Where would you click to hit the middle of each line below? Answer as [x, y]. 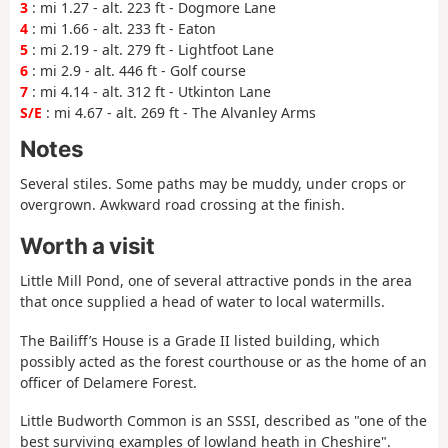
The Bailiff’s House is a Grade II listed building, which [200, 340]
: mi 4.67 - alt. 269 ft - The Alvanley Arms [179, 113]
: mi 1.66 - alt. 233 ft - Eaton [122, 29]
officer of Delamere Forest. [108, 382]
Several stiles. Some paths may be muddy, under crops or [213, 184]
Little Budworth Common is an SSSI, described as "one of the [223, 421]
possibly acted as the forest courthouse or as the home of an [223, 361]
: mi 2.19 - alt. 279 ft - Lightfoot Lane [151, 50]
